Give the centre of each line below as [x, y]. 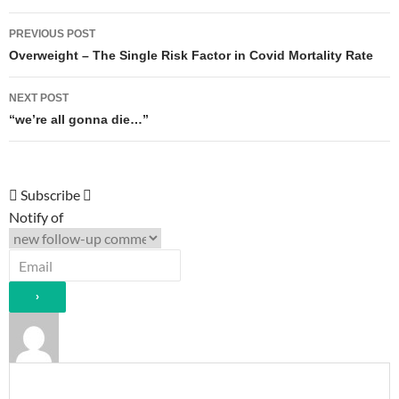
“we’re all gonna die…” [79, 119]
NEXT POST [39, 98]
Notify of [36, 216]
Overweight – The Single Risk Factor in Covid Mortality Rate [191, 55]
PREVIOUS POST [52, 33]
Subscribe [50, 194]
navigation [65, 57]
